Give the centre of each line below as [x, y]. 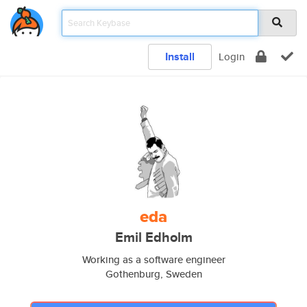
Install [180, 57]
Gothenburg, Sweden [153, 274]
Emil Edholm [153, 237]
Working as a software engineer [153, 259]
